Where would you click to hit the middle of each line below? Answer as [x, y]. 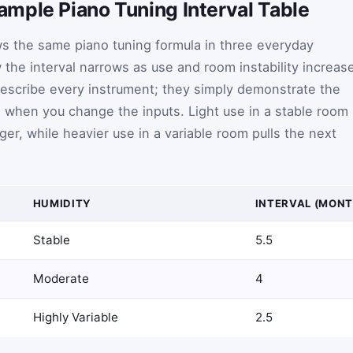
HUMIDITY [62, 203]
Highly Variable [75, 317]
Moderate [61, 278]
